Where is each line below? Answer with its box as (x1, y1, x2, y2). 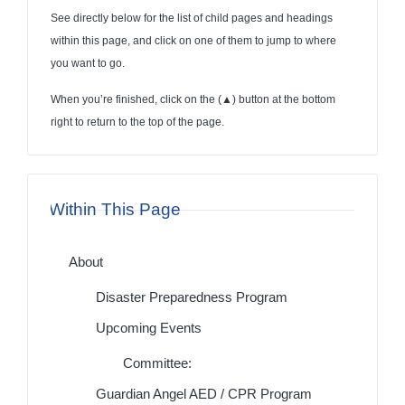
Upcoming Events (96, 320, 202, 336)
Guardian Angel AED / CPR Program (96, 386, 312, 402)
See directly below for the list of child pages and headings (51, 11, 333, 24)
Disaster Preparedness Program (96, 289, 287, 306)
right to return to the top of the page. (51, 115, 224, 128)
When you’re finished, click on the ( (51, 92, 221, 106)
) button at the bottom (232, 92, 335, 106)
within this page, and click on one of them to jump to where (51, 33, 336, 47)
